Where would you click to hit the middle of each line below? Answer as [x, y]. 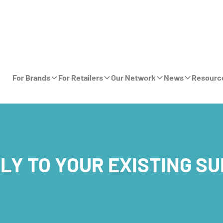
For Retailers [80, 77]
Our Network [133, 77]
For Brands [31, 77]
